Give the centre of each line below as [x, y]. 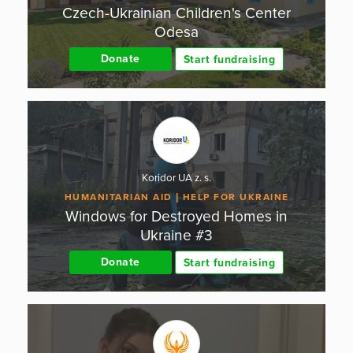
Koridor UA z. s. [176, 178]
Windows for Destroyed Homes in [176, 216]
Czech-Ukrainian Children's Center [176, 13]
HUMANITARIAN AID [118, 197]
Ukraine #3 [176, 235]
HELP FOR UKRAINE [236, 197]
